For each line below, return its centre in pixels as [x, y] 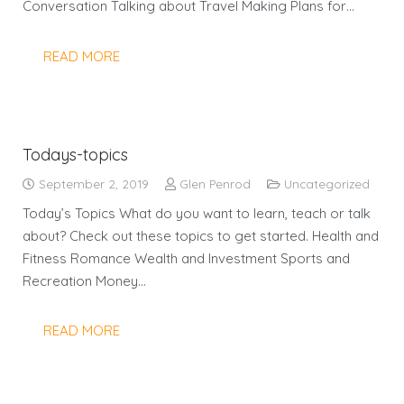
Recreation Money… [84, 280]
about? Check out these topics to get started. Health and [201, 235]
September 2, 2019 [92, 184]
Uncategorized [327, 184]
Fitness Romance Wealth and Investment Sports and [186, 258]
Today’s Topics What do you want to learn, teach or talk [197, 213]
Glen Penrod [215, 184]
